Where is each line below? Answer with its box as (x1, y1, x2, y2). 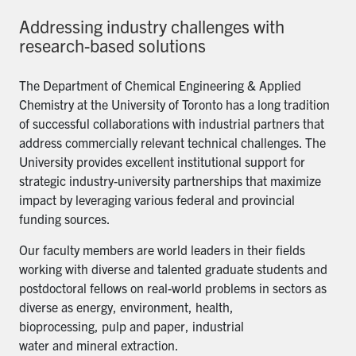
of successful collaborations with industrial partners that (19, 115, 324, 132)
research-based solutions (19, 34, 206, 56)
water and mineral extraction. (19, 337, 179, 354)
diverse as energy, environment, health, (19, 299, 234, 315)
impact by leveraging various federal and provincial (19, 192, 295, 208)
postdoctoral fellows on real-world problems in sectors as (19, 280, 327, 296)
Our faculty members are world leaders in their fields (19, 242, 305, 258)
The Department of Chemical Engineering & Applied (19, 77, 301, 94)
